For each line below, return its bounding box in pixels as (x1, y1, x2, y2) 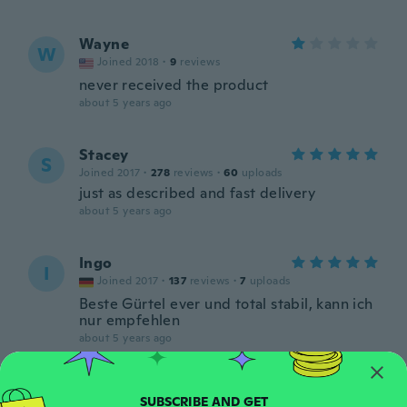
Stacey (79, 145, 129, 164)
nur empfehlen (79, 311, 181, 330)
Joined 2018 (97, 55, 160, 69)
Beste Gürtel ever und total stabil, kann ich (79, 294, 373, 313)
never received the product (79, 75, 269, 94)
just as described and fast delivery (79, 184, 315, 203)
